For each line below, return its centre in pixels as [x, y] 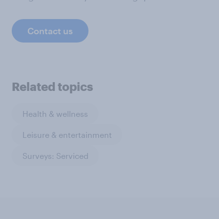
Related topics [52, 87]
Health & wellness [55, 113]
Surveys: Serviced [55, 155]
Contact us [50, 31]
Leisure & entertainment [67, 134]
